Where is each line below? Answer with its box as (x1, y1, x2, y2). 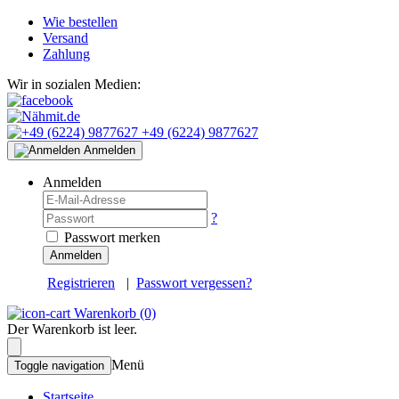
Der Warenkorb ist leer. (7, 322, 137, 337)
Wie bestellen (43, 14, 118, 29)
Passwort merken (61, 230, 160, 245)
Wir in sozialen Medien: (7, 77, 141, 92)
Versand (43, 30, 88, 45)
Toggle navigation (14, 359, 104, 372)
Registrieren (47, 275, 115, 290)
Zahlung (43, 46, 90, 61)
